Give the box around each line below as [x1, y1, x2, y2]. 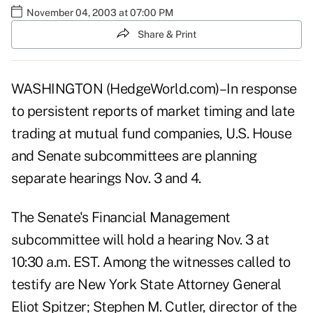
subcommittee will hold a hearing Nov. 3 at [11, 231, 269, 249]
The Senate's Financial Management [11, 209, 231, 226]
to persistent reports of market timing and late [11, 103, 295, 120]
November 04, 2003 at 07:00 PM [27, 6, 173, 18]
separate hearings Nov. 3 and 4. [11, 170, 201, 187]
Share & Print [138, 28, 196, 40]
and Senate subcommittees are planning [11, 147, 257, 165]
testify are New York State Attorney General [11, 276, 282, 293]
